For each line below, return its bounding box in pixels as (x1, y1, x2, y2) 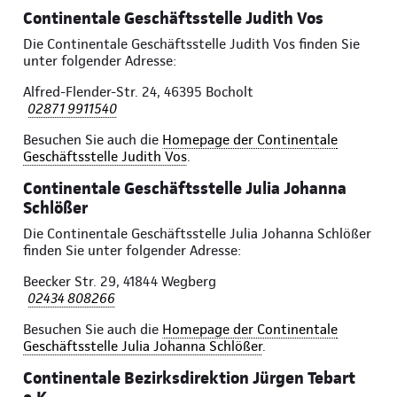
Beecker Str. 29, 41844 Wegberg (23, 273, 216, 291)
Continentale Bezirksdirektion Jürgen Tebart (23, 368, 355, 389)
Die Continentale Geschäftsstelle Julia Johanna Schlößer (23, 225, 371, 243)
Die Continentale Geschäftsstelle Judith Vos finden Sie (23, 35, 360, 53)
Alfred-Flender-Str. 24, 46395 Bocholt (23, 83, 253, 101)
